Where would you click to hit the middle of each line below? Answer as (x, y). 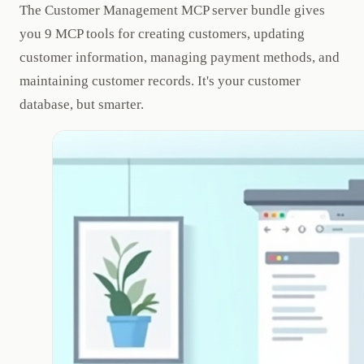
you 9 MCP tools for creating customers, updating (162, 34)
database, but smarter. (82, 105)
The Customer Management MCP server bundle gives (172, 11)
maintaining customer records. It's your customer (160, 81)
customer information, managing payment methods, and (180, 58)
